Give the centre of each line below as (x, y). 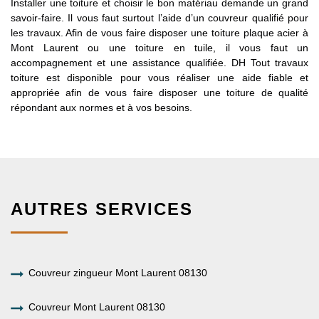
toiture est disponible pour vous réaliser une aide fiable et (159, 77)
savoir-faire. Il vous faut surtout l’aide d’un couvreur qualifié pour (159, 17)
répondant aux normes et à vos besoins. (101, 107)
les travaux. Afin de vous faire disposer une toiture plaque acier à (159, 32)
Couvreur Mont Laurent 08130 (97, 307)
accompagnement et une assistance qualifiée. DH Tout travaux (159, 62)
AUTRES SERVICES (102, 209)
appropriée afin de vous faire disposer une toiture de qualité (159, 92)
